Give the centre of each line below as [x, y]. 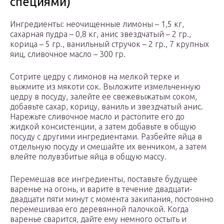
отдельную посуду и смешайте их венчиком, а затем [108, 147]
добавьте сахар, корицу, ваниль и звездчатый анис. [106, 107]
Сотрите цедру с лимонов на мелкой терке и [94, 77]
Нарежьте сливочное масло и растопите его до [97, 117]
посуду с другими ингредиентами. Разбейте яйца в [106, 137]
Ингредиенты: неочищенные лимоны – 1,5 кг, [97, 24]
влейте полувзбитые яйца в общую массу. [88, 157]
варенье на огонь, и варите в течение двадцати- [101, 189]
